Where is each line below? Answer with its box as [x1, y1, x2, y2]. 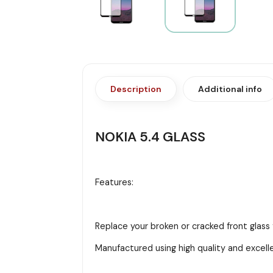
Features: [94, 176, 133, 188]
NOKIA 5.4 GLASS [94, 127, 205, 146]
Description [110, 83, 161, 94]
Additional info [197, 83, 262, 94]
